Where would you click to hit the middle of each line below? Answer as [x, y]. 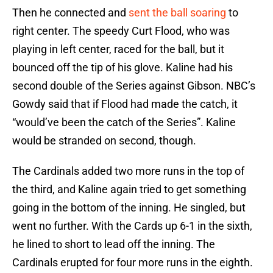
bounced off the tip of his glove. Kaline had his [122, 68]
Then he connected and [70, 13]
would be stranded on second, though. [104, 141]
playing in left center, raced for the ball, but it [118, 49]
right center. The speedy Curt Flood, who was [121, 31]
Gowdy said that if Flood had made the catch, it [125, 104]
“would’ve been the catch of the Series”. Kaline [124, 122]
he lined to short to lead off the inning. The [114, 244]
